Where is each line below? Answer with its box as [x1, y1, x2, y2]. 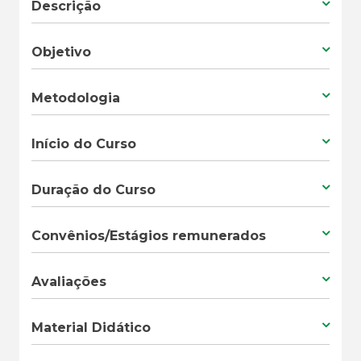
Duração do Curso [31, 181, 156, 197]
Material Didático [31, 319, 151, 335]
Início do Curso [31, 135, 136, 151]
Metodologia [31, 89, 120, 106]
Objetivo [31, 44, 91, 60]
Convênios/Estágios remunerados [31, 227, 266, 243]
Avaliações [31, 273, 106, 289]
